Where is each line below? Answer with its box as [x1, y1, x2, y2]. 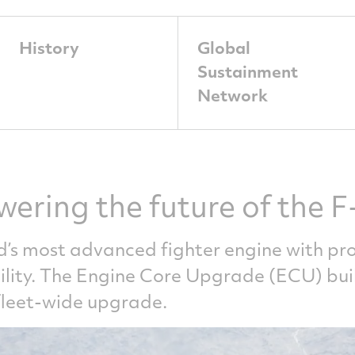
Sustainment [197, 59, 298, 82]
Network [197, 83, 268, 106]
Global [197, 36, 250, 59]
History [19, 36, 80, 59]
